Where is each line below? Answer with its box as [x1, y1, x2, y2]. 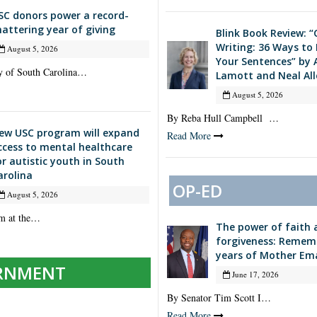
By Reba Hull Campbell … [167, 111, 279, 125]
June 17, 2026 [229, 269, 279, 280]
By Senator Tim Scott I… [167, 291, 271, 305]
